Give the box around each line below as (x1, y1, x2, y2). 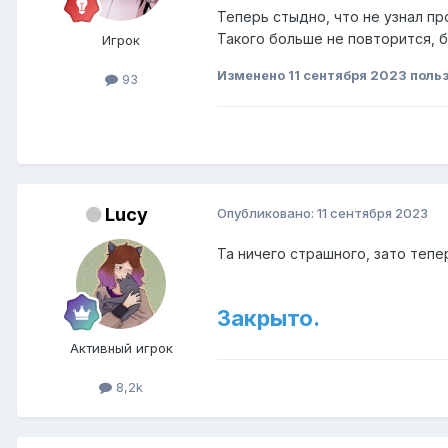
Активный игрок (69, 339, 173, 356)
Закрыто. (217, 304, 320, 331)
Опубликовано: (217, 204, 317, 221)
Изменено (217, 66, 288, 83)
